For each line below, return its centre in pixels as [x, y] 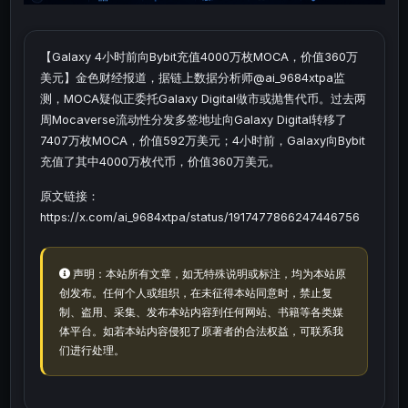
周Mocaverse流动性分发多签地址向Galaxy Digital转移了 [194, 120]
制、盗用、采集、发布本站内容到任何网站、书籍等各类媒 [201, 311]
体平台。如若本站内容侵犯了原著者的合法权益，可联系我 [201, 331]
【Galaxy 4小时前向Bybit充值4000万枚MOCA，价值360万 [199, 57]
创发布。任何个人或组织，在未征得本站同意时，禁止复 [195, 292]
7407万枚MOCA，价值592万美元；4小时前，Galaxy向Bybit [203, 141]
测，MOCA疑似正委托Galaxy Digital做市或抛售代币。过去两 [203, 99]
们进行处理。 [92, 350]
